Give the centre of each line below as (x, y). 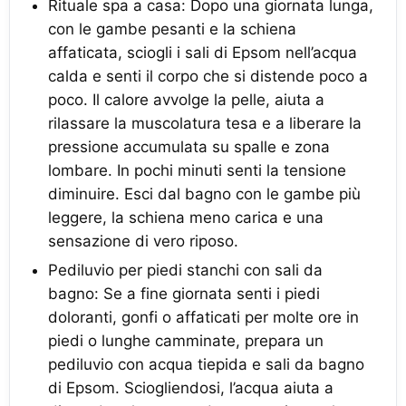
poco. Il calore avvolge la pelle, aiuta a (186, 100)
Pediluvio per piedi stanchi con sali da (185, 270)
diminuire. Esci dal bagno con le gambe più (204, 194)
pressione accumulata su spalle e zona (189, 147)
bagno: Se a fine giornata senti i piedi (184, 294)
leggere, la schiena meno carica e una (186, 217)
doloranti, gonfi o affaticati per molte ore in (203, 317)
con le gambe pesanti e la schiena (172, 29)
